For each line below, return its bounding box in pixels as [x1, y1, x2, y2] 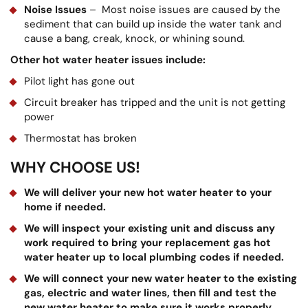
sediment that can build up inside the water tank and [24, 16, 281, 31]
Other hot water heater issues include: [10, 52, 206, 67]
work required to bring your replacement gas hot [24, 235, 271, 250]
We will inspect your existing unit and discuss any [24, 221, 275, 235]
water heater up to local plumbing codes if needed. [24, 250, 284, 264]
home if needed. [24, 199, 109, 214]
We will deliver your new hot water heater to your [24, 185, 272, 199]
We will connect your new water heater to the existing [24, 271, 297, 285]
